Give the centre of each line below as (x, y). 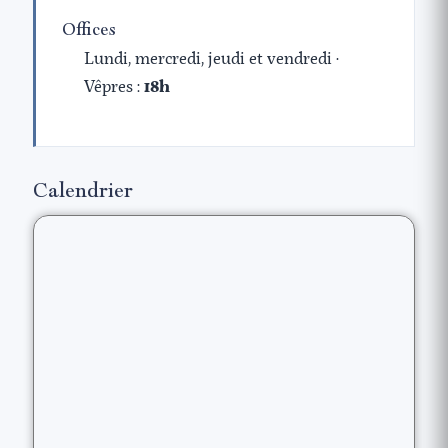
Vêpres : (114, 87)
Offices (89, 29)
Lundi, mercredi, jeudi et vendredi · (212, 59)
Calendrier (83, 190)
